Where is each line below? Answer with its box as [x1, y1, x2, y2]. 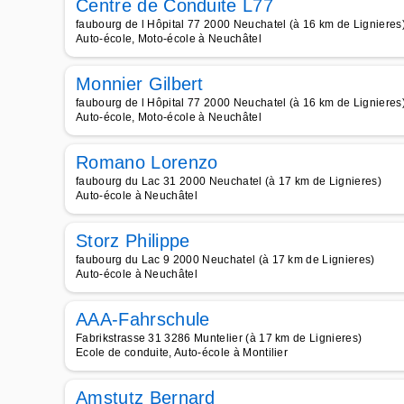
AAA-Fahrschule [76, 309, 210, 329]
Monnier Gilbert [76, 74, 204, 94]
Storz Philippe [76, 231, 190, 251]
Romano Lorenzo [76, 152, 218, 172]
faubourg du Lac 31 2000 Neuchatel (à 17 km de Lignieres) [76, 175, 381, 188]
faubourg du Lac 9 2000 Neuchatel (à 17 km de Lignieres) [76, 253, 375, 266]
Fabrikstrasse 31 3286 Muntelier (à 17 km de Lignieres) [76, 332, 363, 344]
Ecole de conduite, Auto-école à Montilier [76, 346, 289, 359]
